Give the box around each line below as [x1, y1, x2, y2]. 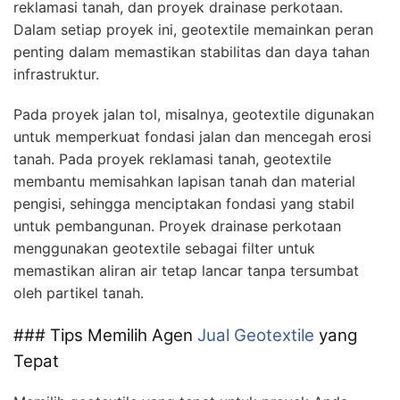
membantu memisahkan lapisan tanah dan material [13, 172, 355, 191]
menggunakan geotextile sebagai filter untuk [13, 239, 315, 258]
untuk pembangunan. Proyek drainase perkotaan [13, 217, 341, 236]
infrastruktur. [13, 65, 99, 84]
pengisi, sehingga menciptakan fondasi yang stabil [13, 195, 354, 213]
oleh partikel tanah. [13, 284, 144, 303]
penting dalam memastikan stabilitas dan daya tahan [13, 43, 370, 62]
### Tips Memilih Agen [13, 325, 197, 346]
